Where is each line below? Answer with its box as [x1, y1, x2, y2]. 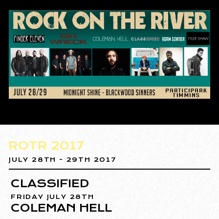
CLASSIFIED [11, 177, 89, 190]
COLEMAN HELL [11, 201, 112, 215]
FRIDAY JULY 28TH [11, 193, 94, 201]
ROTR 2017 [8, 139, 85, 153]
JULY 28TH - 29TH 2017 [9, 156, 116, 164]
